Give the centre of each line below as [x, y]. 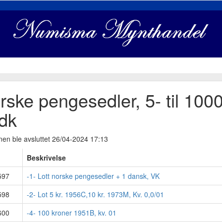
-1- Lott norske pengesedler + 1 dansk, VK [93, 176]
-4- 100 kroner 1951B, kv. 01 [71, 212]
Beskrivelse [46, 157]
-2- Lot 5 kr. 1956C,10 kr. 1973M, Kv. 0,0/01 [95, 194]
